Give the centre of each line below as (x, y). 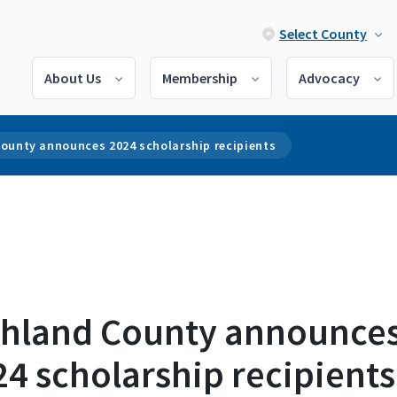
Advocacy (329, 78)
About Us (73, 78)
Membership (200, 78)
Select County (323, 34)
